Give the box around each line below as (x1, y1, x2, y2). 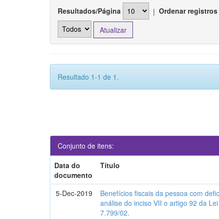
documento (54, 170, 93, 180)
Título (100, 160, 120, 171)
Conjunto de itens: (58, 141, 114, 151)
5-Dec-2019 (56, 188, 93, 198)
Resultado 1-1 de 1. (58, 72, 119, 82)
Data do (54, 160, 81, 171)
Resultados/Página (58, 6, 121, 16)
